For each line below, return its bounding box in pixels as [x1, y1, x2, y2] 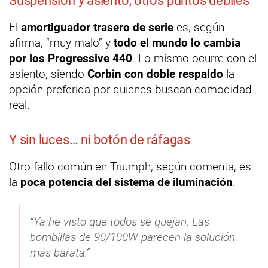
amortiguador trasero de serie [21, 20, 173, 34]
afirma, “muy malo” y [9, 35, 114, 50]
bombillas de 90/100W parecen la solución [30, 230, 235, 244]
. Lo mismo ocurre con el [132, 51, 257, 65]
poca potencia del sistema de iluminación [20, 175, 233, 189]
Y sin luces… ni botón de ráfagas [9, 132, 190, 147]
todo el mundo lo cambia [114, 35, 240, 50]
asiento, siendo [9, 66, 87, 81]
